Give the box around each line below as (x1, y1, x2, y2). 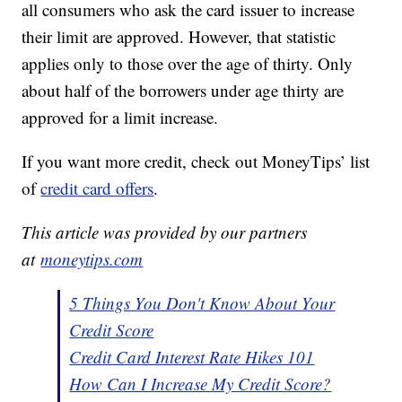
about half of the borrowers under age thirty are (22, 79, 345, 102)
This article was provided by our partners (22, 221, 308, 244)
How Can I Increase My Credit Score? (69, 372, 332, 396)
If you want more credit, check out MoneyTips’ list (22, 150, 371, 173)
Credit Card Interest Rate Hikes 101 (69, 345, 315, 369)
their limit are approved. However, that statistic (22, 25, 336, 48)
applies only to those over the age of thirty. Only (22, 52, 354, 75)
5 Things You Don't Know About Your (69, 292, 336, 315)
